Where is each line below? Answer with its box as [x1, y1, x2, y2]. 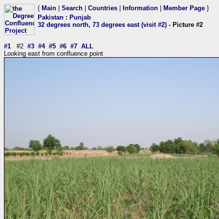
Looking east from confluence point [4, 50, 103, 57]
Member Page [163, 4, 205, 12]
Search [62, 4, 83, 12]
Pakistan [38, 14, 64, 21]
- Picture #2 [167, 21, 203, 28]
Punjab [69, 14, 91, 21]
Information [123, 4, 158, 12]
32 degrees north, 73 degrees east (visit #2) [38, 21, 167, 28]
